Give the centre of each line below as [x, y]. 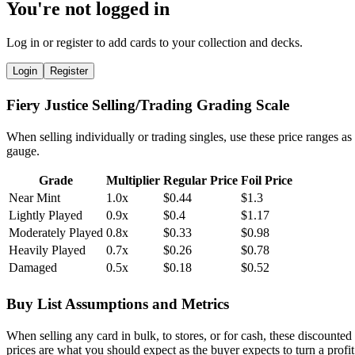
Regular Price [200, 181]
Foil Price [267, 181]
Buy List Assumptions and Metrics [118, 303]
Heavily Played [47, 250]
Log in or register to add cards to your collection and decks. [155, 42]
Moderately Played [56, 233]
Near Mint [34, 198]
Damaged [33, 268]
